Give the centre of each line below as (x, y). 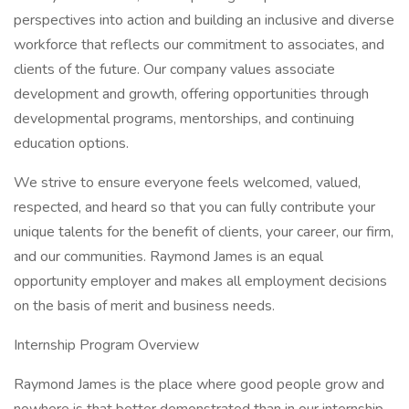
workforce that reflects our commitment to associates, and (199, 45)
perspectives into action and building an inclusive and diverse (204, 20)
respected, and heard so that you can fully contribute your (194, 207)
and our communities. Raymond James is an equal (168, 257)
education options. (71, 143)
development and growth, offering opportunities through (191, 94)
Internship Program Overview (106, 345)
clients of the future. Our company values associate (174, 69)
